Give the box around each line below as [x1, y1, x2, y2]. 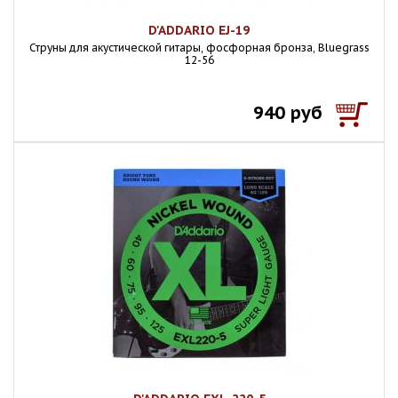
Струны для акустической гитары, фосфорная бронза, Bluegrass [28, 41, 370, 54]
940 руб [253, 101, 322, 124]
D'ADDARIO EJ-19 [148, 22, 250, 38]
